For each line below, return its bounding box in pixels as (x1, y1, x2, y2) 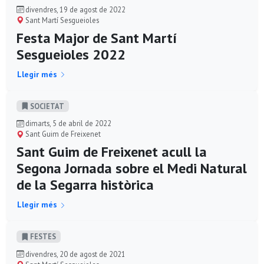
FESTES (28, 232, 56, 242)
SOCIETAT (28, 101, 64, 111)
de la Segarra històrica (16, 176, 154, 194)
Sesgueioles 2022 (16, 45, 126, 64)
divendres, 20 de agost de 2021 (24, 249, 126, 259)
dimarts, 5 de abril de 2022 (24, 118, 111, 128)
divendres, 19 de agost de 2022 (24, 4, 126, 14)
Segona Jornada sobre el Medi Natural (16, 159, 247, 178)
